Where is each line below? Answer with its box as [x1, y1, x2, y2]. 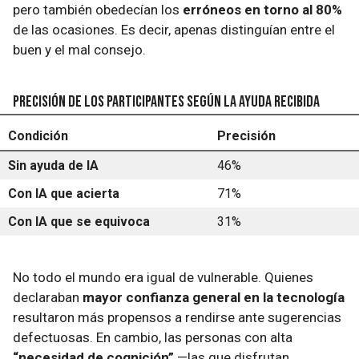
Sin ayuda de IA [8, 158, 99, 173]
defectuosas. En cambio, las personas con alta [13, 329, 292, 345]
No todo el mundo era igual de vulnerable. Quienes [13, 269, 313, 285]
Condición [8, 128, 68, 143]
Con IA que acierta [8, 186, 119, 201]
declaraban [13, 289, 83, 305]
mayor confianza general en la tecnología [83, 289, 345, 305]
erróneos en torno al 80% [183, 2, 342, 18]
